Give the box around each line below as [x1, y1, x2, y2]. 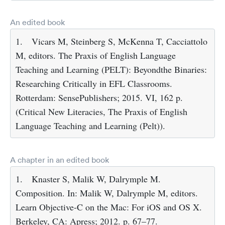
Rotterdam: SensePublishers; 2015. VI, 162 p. [16, 91, 183, 104]
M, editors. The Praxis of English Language [16, 49, 176, 62]
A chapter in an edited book [10, 155, 109, 165]
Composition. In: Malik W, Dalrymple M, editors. [16, 187, 198, 199]
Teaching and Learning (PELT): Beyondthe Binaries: [16, 63, 207, 76]
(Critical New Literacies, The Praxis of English [16, 105, 187, 118]
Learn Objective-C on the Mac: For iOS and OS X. [16, 201, 202, 213]
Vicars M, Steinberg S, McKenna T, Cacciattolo [32, 35, 207, 48]
